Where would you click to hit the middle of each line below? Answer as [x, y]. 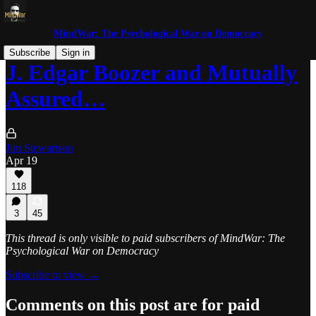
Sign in [75, 53]
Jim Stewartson [39, 147]
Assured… [56, 99]
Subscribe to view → [53, 275]
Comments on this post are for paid [133, 304]
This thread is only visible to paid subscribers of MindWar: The [145, 238]
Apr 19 [22, 160]
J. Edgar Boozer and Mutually [151, 73]
